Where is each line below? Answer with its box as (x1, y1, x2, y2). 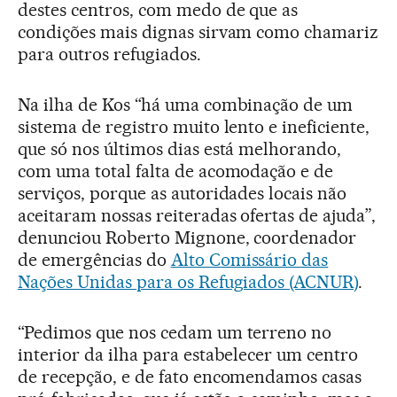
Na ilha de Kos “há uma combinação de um (18, 94, 354, 115)
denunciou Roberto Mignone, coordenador (18, 227, 357, 248)
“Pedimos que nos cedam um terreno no (18, 322, 332, 343)
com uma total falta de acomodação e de (18, 160, 334, 182)
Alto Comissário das (170, 249, 329, 270)
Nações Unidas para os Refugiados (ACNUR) (18, 271, 359, 292)
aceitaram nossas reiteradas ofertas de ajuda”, (18, 205, 377, 226)
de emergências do (18, 249, 171, 270)
